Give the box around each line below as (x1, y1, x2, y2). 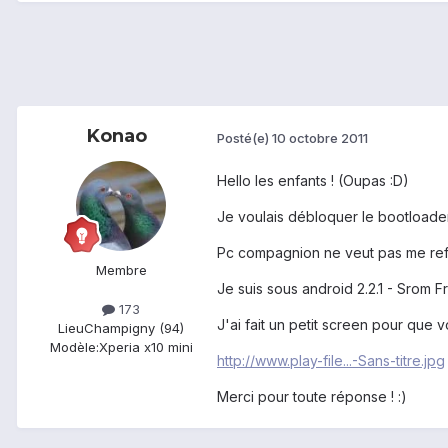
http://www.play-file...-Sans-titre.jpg (217, 352, 445, 370)
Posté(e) (217, 129, 272, 146)
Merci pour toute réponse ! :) (217, 388, 407, 406)
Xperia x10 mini (98, 339, 193, 356)
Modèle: (49, 339, 99, 356)
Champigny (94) (84, 320, 184, 337)
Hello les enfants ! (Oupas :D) (217, 172, 409, 190)
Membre (95, 262, 147, 279)
